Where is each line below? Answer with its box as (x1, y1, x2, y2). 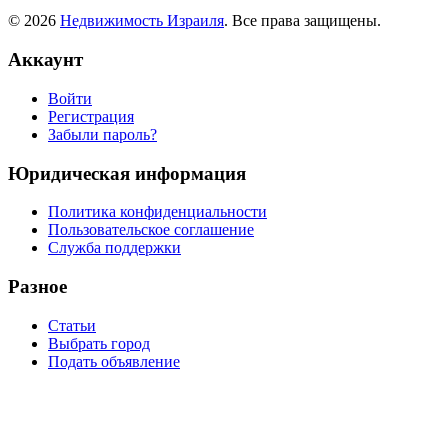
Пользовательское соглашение (48, 221, 254, 239)
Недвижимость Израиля (60, 12, 224, 30)
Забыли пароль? (48, 125, 157, 143)
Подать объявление (48, 352, 180, 370)
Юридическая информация (8, 162, 246, 184)
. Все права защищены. (224, 12, 381, 30)
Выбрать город (48, 334, 150, 352)
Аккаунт (8, 49, 83, 71)
